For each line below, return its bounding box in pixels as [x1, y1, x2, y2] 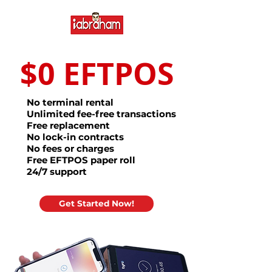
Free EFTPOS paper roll [27, 154, 135, 166]
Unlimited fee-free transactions [27, 108, 176, 120]
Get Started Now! [59, 199, 134, 208]
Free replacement [27, 120, 110, 131]
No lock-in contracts [27, 131, 124, 143]
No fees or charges [27, 143, 114, 154]
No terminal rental [27, 97, 114, 108]
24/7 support [27, 166, 87, 177]
